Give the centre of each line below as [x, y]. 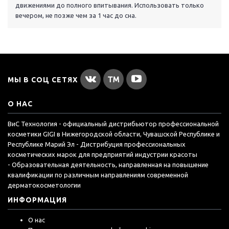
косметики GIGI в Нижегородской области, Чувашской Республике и [114, 134]
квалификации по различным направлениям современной [98, 175]
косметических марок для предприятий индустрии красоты [102, 155]
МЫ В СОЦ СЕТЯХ [43, 80]
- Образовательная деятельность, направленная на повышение [108, 165]
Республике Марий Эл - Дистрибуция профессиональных [97, 144]
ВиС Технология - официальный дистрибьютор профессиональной [113, 124]
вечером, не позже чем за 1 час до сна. [76, 16]
